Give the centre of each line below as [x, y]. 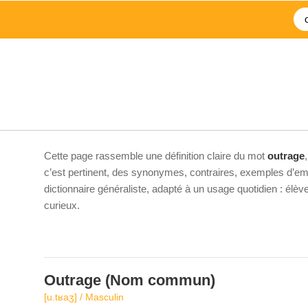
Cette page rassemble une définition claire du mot [156, 156]
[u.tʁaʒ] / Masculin [84, 297]
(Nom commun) [158, 280]
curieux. [62, 205]
